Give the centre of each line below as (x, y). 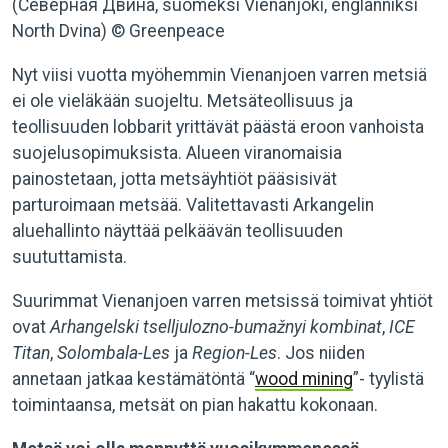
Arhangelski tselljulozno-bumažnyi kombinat (216, 327)
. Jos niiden (321, 353)
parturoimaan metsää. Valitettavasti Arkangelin (193, 205)
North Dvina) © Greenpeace (118, 31)
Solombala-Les (113, 353)
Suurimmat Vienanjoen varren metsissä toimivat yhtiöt (222, 301)
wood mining (304, 379)
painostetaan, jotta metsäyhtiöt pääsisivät (174, 179)
